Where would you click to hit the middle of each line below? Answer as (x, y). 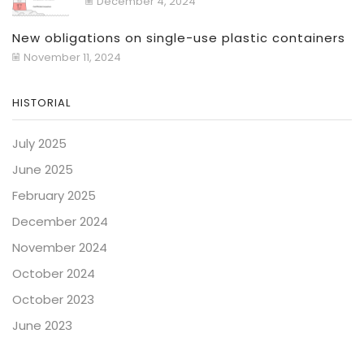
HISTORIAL (41, 103)
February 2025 (54, 196)
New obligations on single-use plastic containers (179, 38)
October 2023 (53, 300)
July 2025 (39, 144)
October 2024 (54, 274)
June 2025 (43, 170)
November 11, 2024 (72, 58)
